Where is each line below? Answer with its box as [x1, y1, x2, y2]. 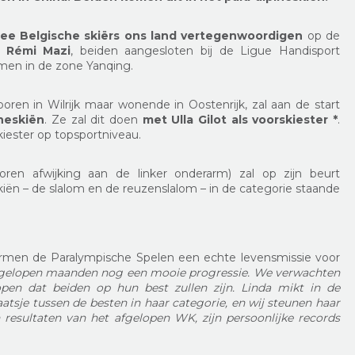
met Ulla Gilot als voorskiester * [142, 113, 338, 127]
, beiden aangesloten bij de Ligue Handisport [71, 44, 340, 58]
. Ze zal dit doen [44, 113, 143, 127]
